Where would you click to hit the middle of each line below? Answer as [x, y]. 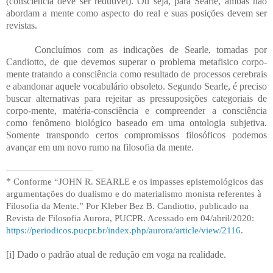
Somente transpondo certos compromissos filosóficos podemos [136, 135]
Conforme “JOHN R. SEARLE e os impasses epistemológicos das [138, 182]
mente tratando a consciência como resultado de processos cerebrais [136, 74]
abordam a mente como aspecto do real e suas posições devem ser [136, 13]
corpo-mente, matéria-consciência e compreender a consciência [136, 110]
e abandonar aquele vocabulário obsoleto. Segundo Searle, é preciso [136, 86]
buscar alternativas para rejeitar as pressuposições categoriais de [136, 98]
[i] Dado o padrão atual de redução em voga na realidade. [116, 255]
